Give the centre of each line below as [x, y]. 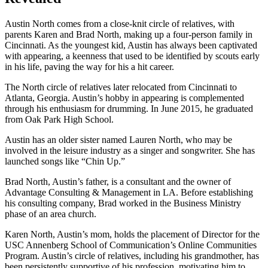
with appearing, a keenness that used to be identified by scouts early [132, 56]
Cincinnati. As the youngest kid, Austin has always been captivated [131, 45]
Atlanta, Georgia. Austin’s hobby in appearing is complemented [124, 98]
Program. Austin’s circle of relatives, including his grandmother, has [132, 256]
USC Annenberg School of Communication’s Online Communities [131, 245]
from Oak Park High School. [59, 120]
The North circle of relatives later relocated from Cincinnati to [121, 87]
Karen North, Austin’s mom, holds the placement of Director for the [132, 234]
